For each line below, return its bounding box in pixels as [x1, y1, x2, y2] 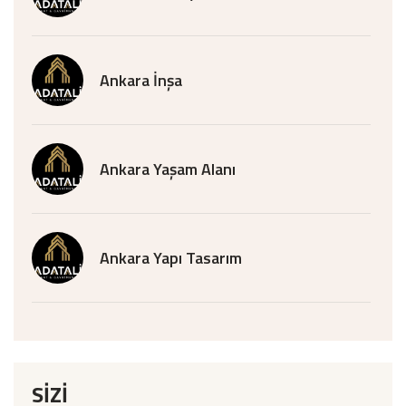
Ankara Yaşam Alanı [100, 156, 236, 181]
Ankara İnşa [100, 67, 182, 92]
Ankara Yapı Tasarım [100, 245, 242, 270]
